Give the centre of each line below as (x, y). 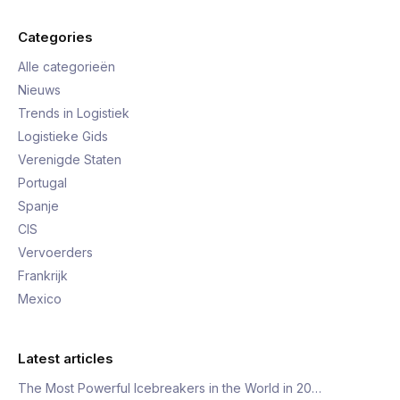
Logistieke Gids (63, 136)
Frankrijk (43, 275)
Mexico (40, 299)
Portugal (42, 183)
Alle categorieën (67, 67)
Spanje (38, 206)
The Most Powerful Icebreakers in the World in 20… (170, 388)
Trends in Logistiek (74, 113)
